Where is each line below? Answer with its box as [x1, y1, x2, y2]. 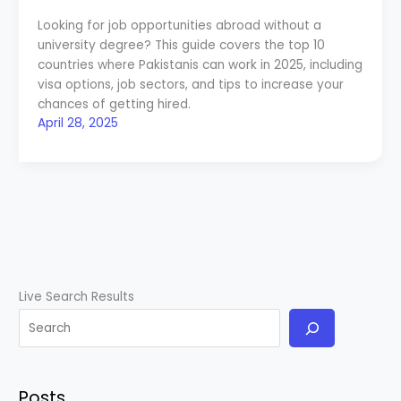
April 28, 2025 [37, 115, 118, 132]
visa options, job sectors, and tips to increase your [37, 76, 344, 94]
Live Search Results [19, 288, 135, 306]
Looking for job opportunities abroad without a [37, 17, 321, 35]
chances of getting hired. [37, 96, 191, 114]
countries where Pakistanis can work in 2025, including [37, 56, 363, 74]
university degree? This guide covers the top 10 [37, 37, 325, 55]
